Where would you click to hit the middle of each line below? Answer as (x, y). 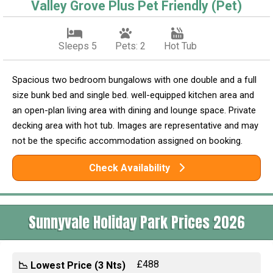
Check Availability (130, 168)
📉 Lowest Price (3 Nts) (72, 265)
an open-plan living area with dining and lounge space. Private (134, 110)
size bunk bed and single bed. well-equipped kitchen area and (133, 95)
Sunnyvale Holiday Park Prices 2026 (136, 222)
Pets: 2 (130, 46)
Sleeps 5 (77, 46)
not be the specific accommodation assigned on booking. (127, 140)
